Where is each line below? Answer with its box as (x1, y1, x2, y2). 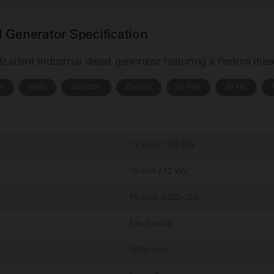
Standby (71, 83, 102, 91)
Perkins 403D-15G (130, 193, 199, 202)
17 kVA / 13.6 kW (130, 141, 195, 149)
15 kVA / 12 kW (130, 167, 188, 176)
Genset (126, 83, 152, 91)
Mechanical (130, 220, 172, 228)
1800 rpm (130, 246, 167, 254)
